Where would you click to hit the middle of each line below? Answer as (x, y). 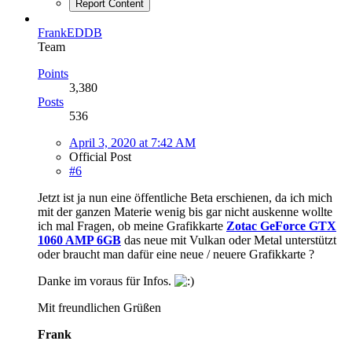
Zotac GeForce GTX (281, 225)
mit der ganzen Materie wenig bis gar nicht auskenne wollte (185, 211)
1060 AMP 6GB (79, 240)
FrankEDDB (70, 32)
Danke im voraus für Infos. (106, 280)
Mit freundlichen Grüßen (99, 307)
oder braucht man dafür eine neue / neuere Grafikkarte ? (176, 254)
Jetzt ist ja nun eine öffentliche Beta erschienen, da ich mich (185, 197)
